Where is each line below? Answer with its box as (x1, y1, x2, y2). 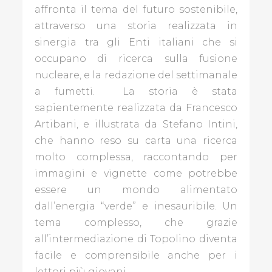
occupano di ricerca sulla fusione (34, 52, 238, 64)
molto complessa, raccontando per (34, 151, 238, 163)
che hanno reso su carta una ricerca (34, 134, 238, 146)
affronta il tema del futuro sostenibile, (34, 3, 238, 15)
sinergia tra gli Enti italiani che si (34, 36, 238, 48)
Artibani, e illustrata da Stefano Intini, (34, 118, 238, 130)
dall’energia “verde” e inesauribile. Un (34, 200, 238, 212)
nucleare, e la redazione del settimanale (34, 69, 238, 81)
